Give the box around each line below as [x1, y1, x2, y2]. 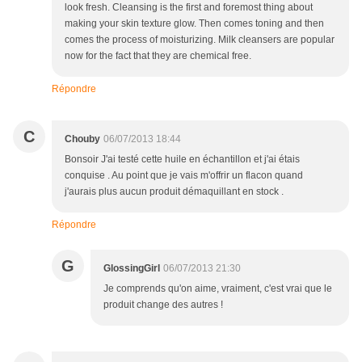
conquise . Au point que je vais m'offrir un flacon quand [65, 170, 303, 182]
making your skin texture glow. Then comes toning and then [65, 18, 324, 30]
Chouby [65, 133, 100, 145]
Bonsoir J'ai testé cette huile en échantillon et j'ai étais [65, 154, 300, 166]
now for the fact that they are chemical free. [65, 50, 251, 62]
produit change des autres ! [103, 299, 223, 311]
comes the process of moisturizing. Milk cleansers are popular [65, 34, 335, 46]
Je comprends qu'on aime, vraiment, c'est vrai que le [103, 283, 332, 295]
